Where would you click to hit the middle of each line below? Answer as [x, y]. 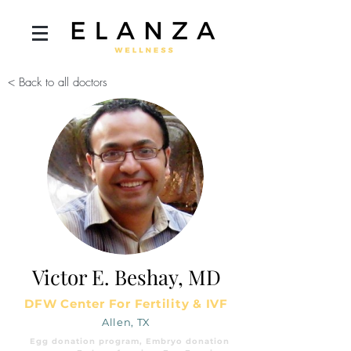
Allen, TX [126, 322]
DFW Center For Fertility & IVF [126, 304]
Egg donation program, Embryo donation [129, 341]
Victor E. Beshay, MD [126, 277]
